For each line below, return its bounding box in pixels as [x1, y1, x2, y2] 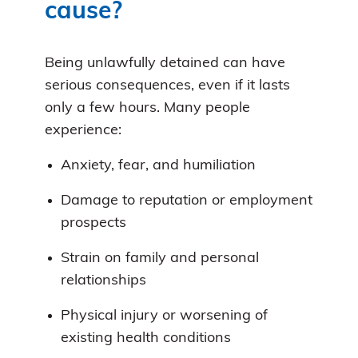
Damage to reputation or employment [61, 193, 312, 209]
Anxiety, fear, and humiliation [61, 157, 256, 173]
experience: [45, 122, 121, 138]
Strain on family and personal [61, 250, 259, 266]
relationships [61, 272, 146, 288]
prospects [61, 215, 126, 231]
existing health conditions [61, 330, 231, 346]
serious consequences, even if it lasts [45, 78, 290, 93]
